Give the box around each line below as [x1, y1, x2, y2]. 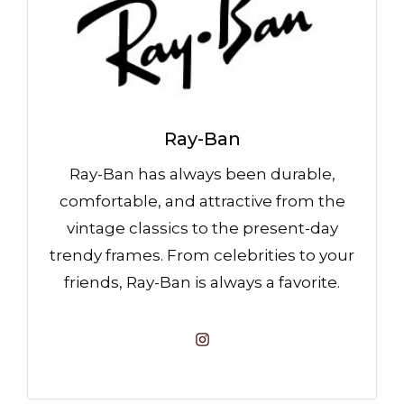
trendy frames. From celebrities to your [50, 246, 354, 265]
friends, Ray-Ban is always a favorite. [64, 273, 340, 292]
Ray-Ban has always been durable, [69, 165, 335, 184]
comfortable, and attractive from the [59, 192, 345, 211]
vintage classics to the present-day [66, 219, 338, 238]
